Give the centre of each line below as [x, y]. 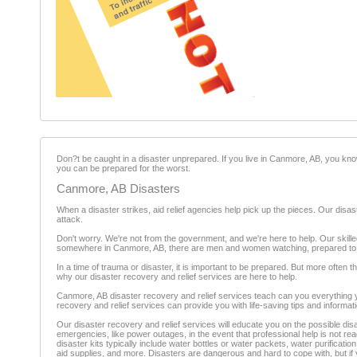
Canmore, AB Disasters [118, 189]
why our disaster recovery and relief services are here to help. [177, 277]
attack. [70, 219]
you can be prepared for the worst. [124, 168]
